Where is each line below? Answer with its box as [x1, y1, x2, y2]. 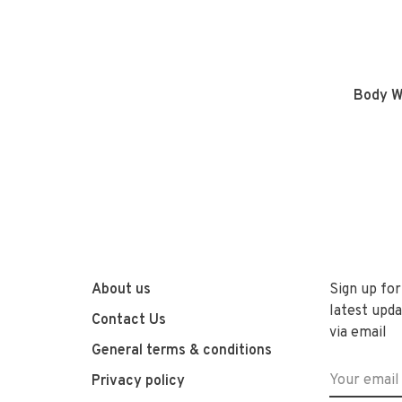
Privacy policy [92, 372, 185, 391]
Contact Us [92, 311, 166, 330]
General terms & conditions [92, 342, 272, 361]
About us [92, 281, 151, 300]
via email [329, 324, 387, 343]
